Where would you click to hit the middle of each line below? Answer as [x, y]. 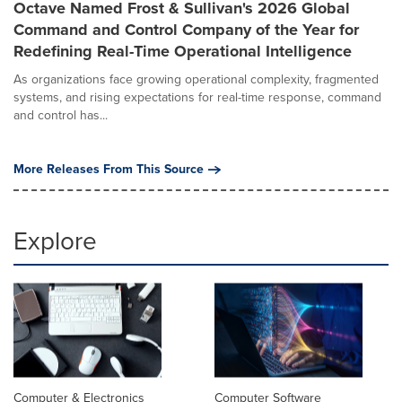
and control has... [61, 115]
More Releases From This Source [109, 169]
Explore [55, 241]
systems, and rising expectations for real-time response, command [197, 97]
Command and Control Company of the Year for [186, 30]
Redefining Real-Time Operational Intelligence [183, 51]
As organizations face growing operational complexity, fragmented [196, 79]
